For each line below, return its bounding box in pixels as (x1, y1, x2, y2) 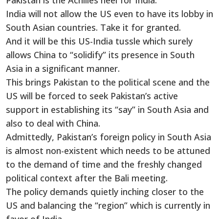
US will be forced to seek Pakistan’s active (6, 90, 178, 102)
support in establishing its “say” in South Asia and (6, 104, 209, 116)
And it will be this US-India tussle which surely (6, 35, 193, 47)
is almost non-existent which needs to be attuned (6, 145, 210, 157)
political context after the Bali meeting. (6, 172, 168, 184)
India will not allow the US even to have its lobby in (6, 8, 213, 20)
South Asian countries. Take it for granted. (6, 22, 181, 34)
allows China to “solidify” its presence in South (6, 49, 195, 61)
